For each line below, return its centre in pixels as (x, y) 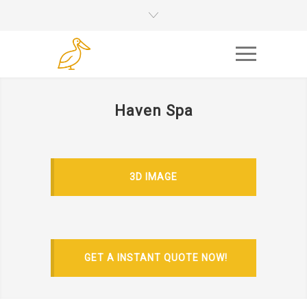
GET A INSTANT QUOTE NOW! (156, 257)
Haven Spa (153, 111)
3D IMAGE (153, 177)
